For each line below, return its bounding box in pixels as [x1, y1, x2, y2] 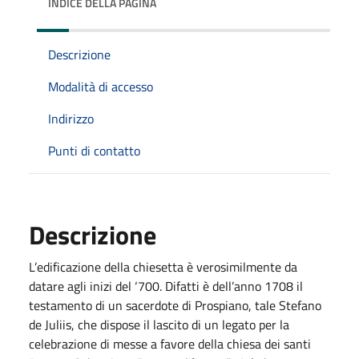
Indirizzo [48, 108, 94, 128]
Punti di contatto [48, 140, 140, 160]
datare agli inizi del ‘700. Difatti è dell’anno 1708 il [29, 276, 303, 296]
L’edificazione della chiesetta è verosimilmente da [29, 256, 297, 276]
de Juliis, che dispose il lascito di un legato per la [29, 314, 289, 334]
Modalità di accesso [48, 76, 153, 96]
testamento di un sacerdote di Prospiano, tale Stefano [29, 295, 321, 315]
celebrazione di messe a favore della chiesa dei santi [29, 333, 311, 353]
